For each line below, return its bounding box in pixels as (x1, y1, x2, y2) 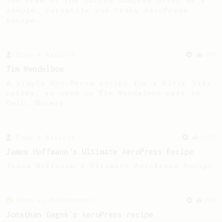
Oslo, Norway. (6, 99, 69, 107)
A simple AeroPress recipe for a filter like (6, 79, 212, 87)
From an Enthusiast (16, 196, 94, 204)
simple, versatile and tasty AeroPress (6, 6, 188, 14)
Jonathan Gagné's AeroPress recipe (6, 210, 153, 219)
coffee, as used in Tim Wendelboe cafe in (6, 89, 200, 97)
